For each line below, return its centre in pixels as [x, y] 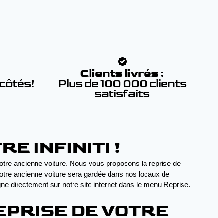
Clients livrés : [122, 73]
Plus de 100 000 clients [122, 83]
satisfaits [122, 94]
